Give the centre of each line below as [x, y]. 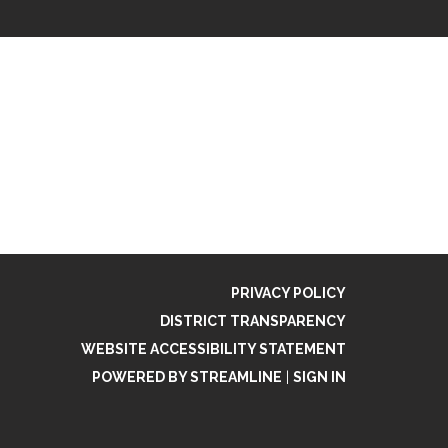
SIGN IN [319, 377]
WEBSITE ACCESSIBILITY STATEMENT [213, 349]
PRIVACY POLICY [288, 293]
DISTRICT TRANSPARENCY [253, 321]
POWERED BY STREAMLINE [187, 377]
